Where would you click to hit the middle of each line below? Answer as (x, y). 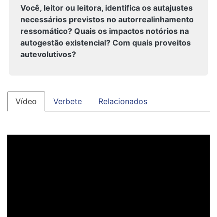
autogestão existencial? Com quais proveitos (106, 43)
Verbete (68, 101)
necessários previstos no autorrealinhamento (107, 19)
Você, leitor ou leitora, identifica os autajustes (107, 8)
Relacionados (123, 101)
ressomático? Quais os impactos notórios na (105, 31)
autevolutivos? (48, 54)
